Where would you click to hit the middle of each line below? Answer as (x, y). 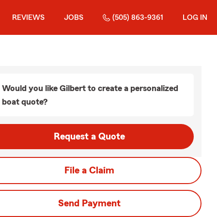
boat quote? (25, 102)
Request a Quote (89, 137)
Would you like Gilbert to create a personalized (90, 88)
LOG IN (195, 17)
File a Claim (89, 170)
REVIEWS (28, 17)
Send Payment (89, 203)
